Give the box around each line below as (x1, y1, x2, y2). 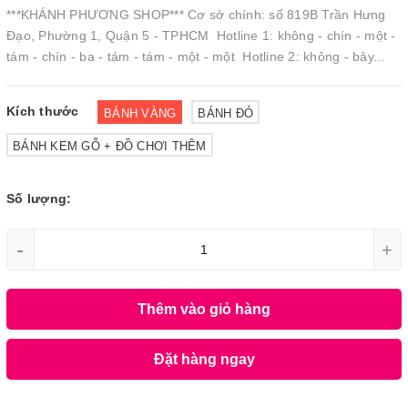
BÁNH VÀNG (104, 107, 177, 120)
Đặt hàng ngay (153, 351, 255, 367)
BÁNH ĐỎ (198, 107, 253, 120)
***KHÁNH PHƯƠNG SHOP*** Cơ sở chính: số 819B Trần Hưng (6, 7, 386, 22)
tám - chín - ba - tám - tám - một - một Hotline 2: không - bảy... (6, 49, 385, 64)
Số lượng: (6, 191, 72, 206)
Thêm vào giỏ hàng (138, 301, 270, 317)
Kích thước (6, 104, 79, 119)
